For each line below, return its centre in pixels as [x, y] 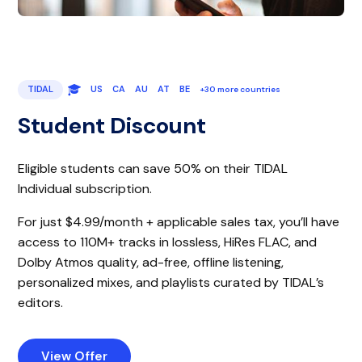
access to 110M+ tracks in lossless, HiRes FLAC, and [168, 242]
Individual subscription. [85, 188]
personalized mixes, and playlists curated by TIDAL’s [171, 282]
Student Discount [112, 125]
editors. [41, 302]
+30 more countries [240, 89]
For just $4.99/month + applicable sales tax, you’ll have [179, 221]
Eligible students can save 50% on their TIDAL [153, 168]
